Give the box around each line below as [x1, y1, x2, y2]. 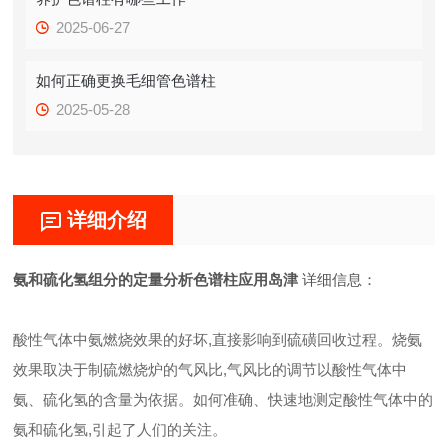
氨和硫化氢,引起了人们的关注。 [13, 421, 228, 438]
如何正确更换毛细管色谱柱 [36, 72, 217, 89]
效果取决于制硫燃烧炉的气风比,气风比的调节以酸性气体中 [13, 361, 408, 378]
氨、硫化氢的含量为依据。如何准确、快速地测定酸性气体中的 [13, 391, 434, 408]
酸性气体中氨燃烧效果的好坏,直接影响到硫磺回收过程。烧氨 [13, 331, 423, 348]
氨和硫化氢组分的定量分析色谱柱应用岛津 [13, 271, 299, 288]
